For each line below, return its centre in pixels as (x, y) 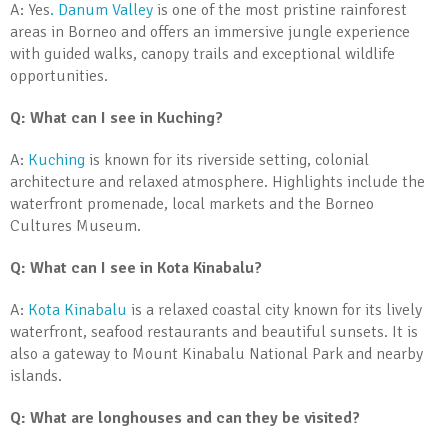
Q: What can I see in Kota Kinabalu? (136, 268)
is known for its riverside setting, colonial (227, 160)
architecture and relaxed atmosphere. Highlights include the (217, 182)
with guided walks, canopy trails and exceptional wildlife (202, 54)
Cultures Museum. (75, 226)
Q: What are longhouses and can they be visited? (185, 418)
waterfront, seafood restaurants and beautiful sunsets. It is (214, 332)
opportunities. (59, 76)
